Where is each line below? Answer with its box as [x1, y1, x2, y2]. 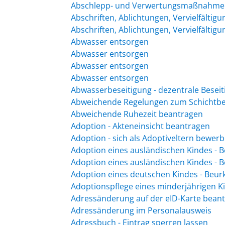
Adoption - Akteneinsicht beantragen [70, 120, 210, 132]
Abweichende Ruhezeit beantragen [70, 108, 203, 120]
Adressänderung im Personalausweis [70, 204, 211, 216]
